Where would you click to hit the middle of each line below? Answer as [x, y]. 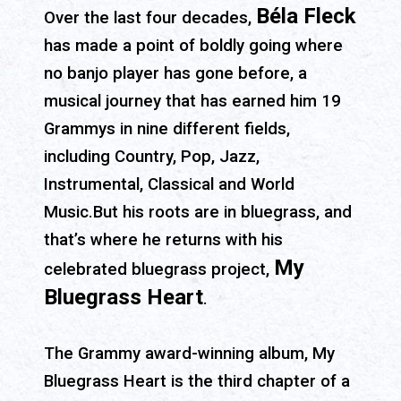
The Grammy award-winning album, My [189, 354]
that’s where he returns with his [163, 240]
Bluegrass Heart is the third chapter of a [197, 382]
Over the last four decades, [150, 18]
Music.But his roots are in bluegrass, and [198, 213]
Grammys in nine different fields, [167, 129]
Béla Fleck [306, 17]
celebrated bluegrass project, [159, 270]
